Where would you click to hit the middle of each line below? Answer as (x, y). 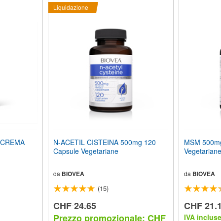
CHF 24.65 (74, 206)
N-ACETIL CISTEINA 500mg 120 (104, 142)
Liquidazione (71, 7)
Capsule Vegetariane (86, 151)
